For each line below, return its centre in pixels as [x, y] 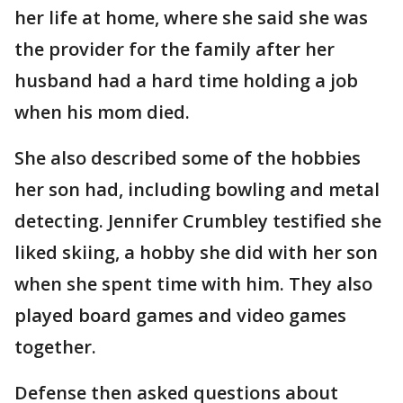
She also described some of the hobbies [188, 157]
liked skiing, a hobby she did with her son [196, 252]
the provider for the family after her [175, 49]
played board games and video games [180, 315]
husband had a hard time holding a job [186, 80]
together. [60, 346]
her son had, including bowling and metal [197, 189]
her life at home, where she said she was [191, 17]
